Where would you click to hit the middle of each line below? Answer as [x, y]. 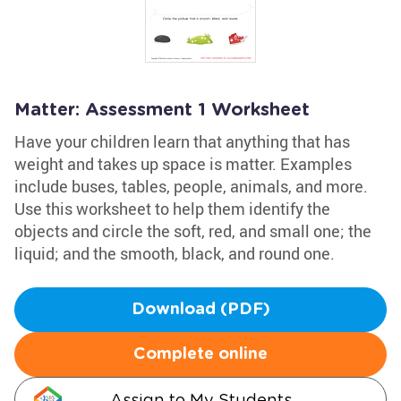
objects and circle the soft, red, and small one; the [193, 231]
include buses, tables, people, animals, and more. [191, 186]
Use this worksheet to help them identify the [172, 209]
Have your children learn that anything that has [182, 141]
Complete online [200, 354]
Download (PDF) [200, 310]
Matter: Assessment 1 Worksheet [162, 110]
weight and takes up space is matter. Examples [183, 164]
